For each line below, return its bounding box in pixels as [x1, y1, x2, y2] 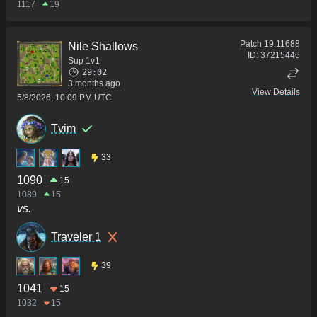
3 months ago [68, 79, 120, 89]
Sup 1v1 [68, 56, 100, 67]
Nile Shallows [68, 40, 138, 53]
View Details [252, 87, 300, 98]
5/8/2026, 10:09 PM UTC [17, 93, 112, 103]
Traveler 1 [51, 230, 101, 243]
